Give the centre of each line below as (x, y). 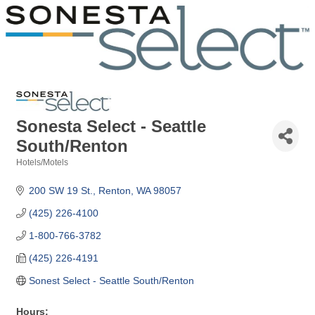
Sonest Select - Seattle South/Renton (111, 280)
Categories (38, 172)
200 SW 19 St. (60, 190)
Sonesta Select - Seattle (111, 126)
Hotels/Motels (42, 162)
